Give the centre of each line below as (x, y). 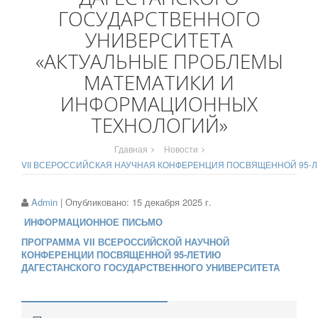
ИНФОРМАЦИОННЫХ (159, 104)
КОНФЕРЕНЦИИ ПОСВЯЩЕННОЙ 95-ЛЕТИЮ (121, 255)
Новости (181, 149)
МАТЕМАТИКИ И (159, 83)
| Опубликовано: (95, 202)
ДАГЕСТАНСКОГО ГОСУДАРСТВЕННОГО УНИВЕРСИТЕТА (150, 268)
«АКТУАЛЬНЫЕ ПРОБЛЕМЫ (159, 61)
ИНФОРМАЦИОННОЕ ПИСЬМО (92, 222)
